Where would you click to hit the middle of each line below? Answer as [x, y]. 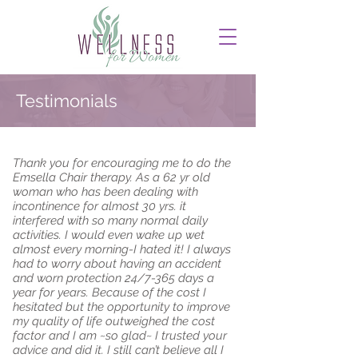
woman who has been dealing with [105, 192]
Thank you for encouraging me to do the [122, 163]
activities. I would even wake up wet [109, 235]
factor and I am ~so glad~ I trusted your [120, 336]
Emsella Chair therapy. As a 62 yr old [111, 177]
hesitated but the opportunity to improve [121, 307]
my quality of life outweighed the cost [114, 321]
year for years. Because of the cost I [109, 292]
